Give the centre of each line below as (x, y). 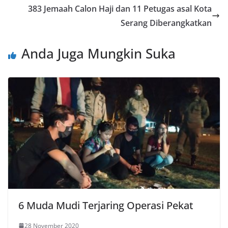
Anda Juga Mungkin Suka (98, 54)
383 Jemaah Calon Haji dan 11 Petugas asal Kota (120, 9)
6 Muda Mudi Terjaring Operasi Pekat (106, 205)
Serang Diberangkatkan (166, 23)
